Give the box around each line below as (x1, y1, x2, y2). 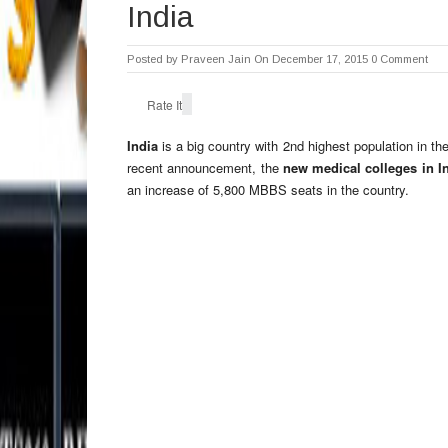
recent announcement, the (127, 158, 283, 177)
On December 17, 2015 (254, 53, 368, 65)
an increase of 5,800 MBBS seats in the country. (127, 180, 409, 199)
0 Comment (371, 53, 428, 65)
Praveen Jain (181, 53, 251, 65)
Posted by (127, 53, 181, 65)
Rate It (147, 95, 182, 113)
